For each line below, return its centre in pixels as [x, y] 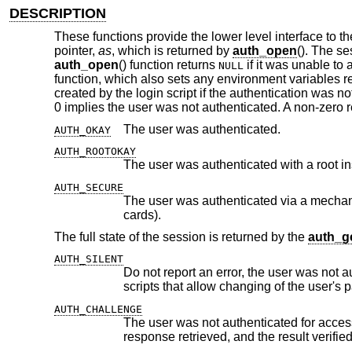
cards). [142, 215]
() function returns [168, 65]
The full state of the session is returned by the [181, 236]
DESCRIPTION [58, 13]
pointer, [76, 51]
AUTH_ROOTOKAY [95, 152]
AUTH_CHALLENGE [98, 309]
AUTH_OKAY [82, 130]
